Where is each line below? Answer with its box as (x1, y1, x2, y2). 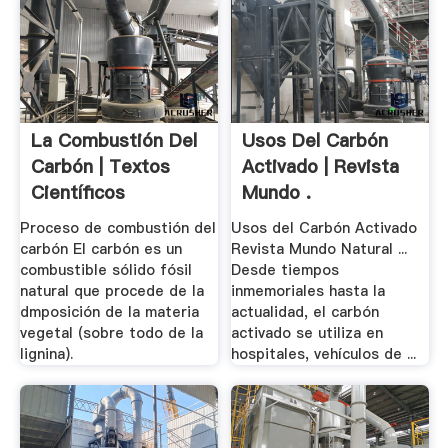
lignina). (19, 343, 73, 364)
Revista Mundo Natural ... (231, 238, 408, 259)
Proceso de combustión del (19, 217, 216, 238)
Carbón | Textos (30, 154, 170, 180)
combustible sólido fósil (19, 259, 192, 280)
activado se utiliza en (231, 322, 384, 343)
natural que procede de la (19, 280, 204, 301)
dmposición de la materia (19, 301, 199, 322)
